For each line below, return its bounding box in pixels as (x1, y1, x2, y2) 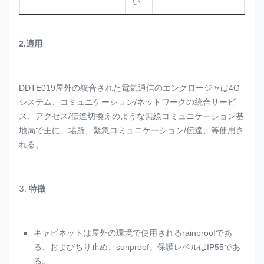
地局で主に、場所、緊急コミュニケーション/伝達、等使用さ (19, 126, 244, 135)
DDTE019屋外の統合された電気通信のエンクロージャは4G (19, 83, 240, 93)
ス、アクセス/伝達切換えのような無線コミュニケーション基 (19, 111, 244, 121)
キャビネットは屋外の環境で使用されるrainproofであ (34, 228, 232, 237)
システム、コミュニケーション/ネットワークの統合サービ (19, 97, 236, 107)
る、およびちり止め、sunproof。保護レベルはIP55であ (34, 242, 240, 252)
